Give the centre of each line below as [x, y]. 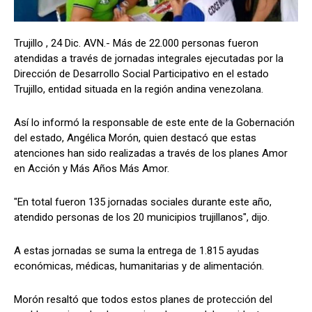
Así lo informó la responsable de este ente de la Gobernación [154, 122]
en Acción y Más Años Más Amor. [92, 168]
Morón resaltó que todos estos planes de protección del [143, 299]
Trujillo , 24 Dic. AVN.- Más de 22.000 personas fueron [136, 43]
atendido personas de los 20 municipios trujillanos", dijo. [142, 217]
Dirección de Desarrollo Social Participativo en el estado [141, 73]
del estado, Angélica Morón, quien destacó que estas [135, 138]
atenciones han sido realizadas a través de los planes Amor [151, 153]
